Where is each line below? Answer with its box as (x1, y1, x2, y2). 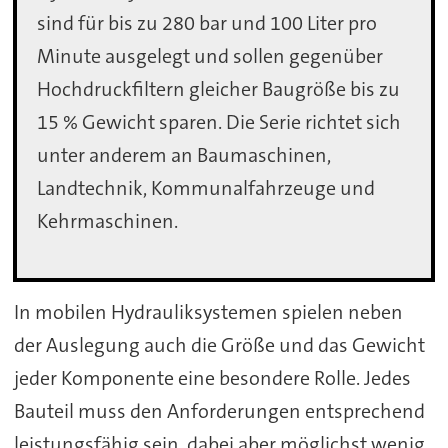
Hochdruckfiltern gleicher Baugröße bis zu (37, 76, 401, 103)
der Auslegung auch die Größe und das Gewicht (13, 331, 425, 358)
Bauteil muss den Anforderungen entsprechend (13, 397, 425, 424)
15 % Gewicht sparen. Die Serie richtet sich (37, 109, 402, 136)
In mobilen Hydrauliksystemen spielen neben (13, 298, 403, 325)
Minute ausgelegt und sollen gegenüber (37, 43, 384, 70)
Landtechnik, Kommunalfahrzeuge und (37, 175, 376, 202)
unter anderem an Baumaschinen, (37, 142, 332, 169)
